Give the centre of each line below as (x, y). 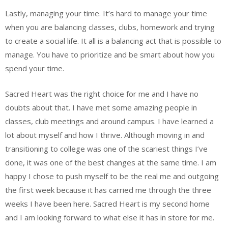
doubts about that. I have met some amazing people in (101, 107)
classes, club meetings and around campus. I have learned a (109, 121)
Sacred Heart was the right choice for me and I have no (102, 93)
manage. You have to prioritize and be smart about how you (110, 55)
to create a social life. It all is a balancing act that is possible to (113, 41)
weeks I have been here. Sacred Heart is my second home (107, 203)
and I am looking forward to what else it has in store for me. (110, 217)
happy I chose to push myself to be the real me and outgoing (112, 176)
